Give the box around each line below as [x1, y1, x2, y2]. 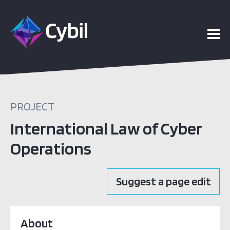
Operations [10, 138, 91, 159]
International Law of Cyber [10, 118, 202, 139]
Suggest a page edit [116, 175, 211, 188]
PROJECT [10, 100, 54, 113]
